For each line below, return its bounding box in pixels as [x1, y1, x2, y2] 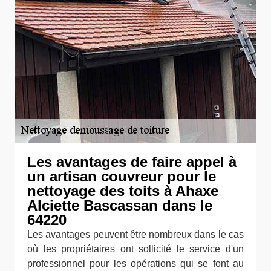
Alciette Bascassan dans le [27, 197, 212, 214]
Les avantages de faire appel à [27, 154, 237, 170]
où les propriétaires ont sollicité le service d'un [27, 244, 244, 254]
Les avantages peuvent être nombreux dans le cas [27, 229, 244, 240]
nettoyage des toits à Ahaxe [27, 183, 218, 199]
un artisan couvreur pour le [27, 168, 216, 184]
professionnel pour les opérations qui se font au [27, 258, 244, 269]
